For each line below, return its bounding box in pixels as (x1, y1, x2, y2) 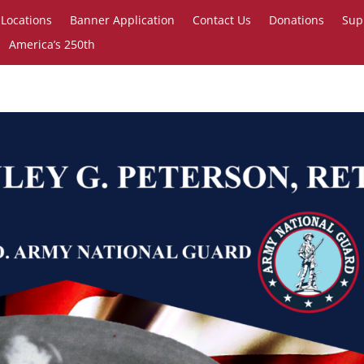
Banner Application (69, 12, 175, 28)
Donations (268, 12, 324, 28)
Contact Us (192, 12, 251, 28)
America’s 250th (9, 37, 96, 52)
